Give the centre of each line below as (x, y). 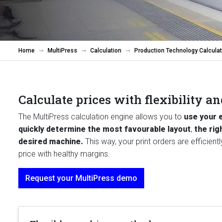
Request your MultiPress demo (81, 178)
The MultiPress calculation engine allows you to (101, 117)
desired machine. (52, 141)
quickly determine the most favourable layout (105, 129)
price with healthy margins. (64, 154)
